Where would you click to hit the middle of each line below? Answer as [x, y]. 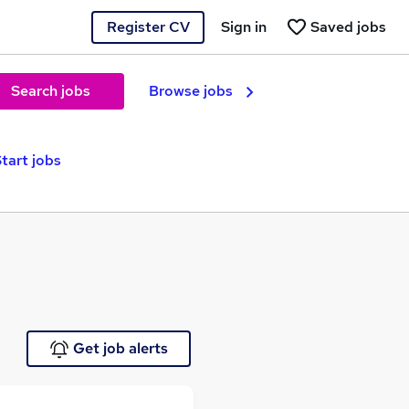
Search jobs [50, 91]
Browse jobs [191, 91]
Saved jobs [348, 26]
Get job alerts [120, 348]
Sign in [244, 26]
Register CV [148, 26]
